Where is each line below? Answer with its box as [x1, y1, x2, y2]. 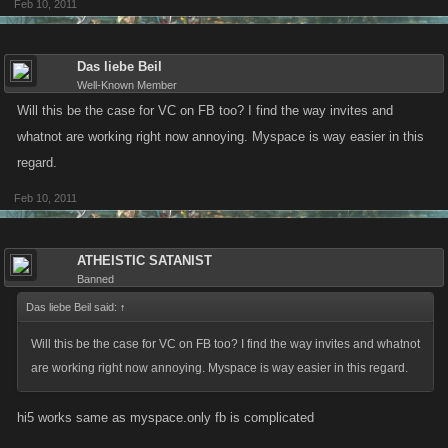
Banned [77, 273, 114, 285]
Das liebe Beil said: [26, 301, 120, 313]
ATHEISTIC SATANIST [77, 253, 212, 268]
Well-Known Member [77, 79, 177, 91]
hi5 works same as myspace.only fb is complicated [17, 410, 314, 425]
